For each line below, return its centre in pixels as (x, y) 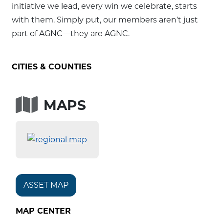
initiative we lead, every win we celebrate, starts (104, 6)
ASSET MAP (46, 185)
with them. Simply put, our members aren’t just (105, 20)
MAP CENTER (43, 211)
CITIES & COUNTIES (52, 67)
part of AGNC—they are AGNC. (71, 33)
